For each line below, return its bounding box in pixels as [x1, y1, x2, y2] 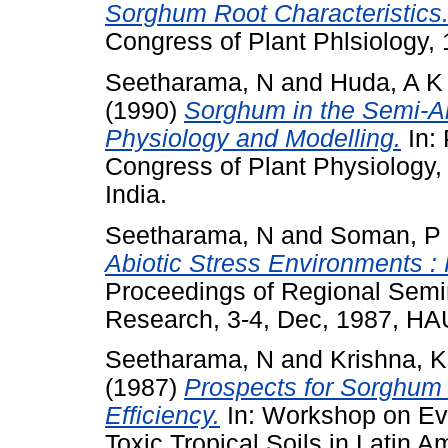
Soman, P [330, 221, 441, 249]
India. [105, 180, 167, 208]
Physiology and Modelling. [105, 124, 401, 152]
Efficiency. [105, 402, 220, 430]
